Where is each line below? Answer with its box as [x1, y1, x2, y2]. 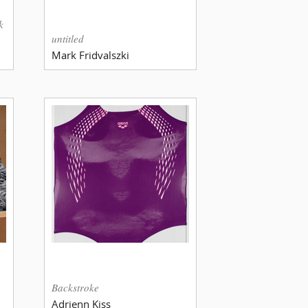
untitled [52, 31, 84, 45]
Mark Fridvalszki [52, 47, 129, 62]
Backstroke [52, 280, 99, 294]
